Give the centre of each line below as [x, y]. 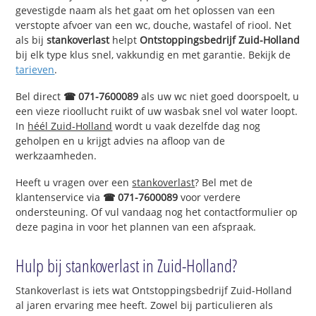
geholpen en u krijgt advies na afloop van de [121, 140]
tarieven [35, 70]
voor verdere [209, 197]
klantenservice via [60, 197]
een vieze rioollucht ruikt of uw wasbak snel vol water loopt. [157, 111]
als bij [31, 40]
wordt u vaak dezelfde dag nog [187, 126]
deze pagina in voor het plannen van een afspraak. [136, 226]
